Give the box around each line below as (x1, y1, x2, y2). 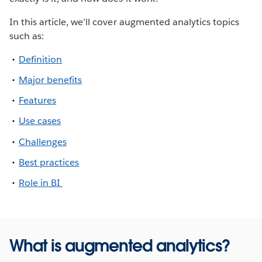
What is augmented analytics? (9, 235, 230, 256)
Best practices (19, 156, 80, 168)
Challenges (19, 135, 67, 148)
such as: (9, 29, 44, 42)
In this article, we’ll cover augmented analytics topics (9, 15, 240, 28)
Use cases (19, 115, 61, 127)
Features (19, 94, 57, 107)
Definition (19, 53, 63, 65)
